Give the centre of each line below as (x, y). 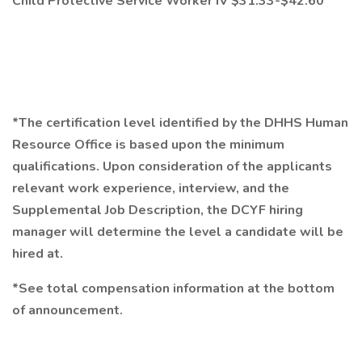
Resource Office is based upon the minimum (148, 145)
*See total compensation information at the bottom (173, 288)
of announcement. (67, 310)
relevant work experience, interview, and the (151, 188)
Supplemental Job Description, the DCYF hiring (158, 210)
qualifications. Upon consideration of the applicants (172, 166)
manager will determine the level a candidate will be (178, 232)
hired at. (38, 254)
